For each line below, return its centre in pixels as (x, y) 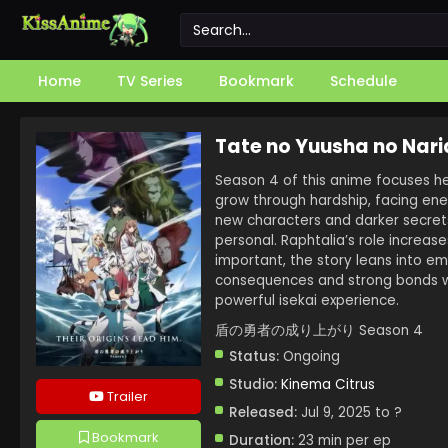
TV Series (150, 81)
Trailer (126, 396)
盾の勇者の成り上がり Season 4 (319, 330)
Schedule (363, 81)
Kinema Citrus (328, 384)
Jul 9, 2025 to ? (349, 412)
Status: (254, 356)
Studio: (253, 384)
